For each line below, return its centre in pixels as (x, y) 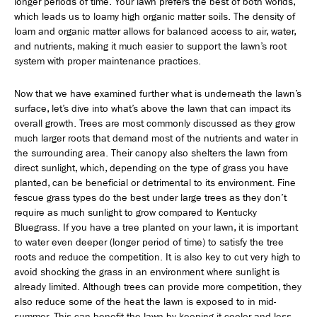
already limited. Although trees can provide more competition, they (158, 287)
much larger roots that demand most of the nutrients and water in (156, 139)
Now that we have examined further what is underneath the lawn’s (158, 94)
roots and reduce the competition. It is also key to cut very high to (157, 258)
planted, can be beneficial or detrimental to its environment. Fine (155, 183)
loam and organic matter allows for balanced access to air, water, (155, 32)
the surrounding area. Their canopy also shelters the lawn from (151, 154)
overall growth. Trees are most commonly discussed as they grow (155, 124)
